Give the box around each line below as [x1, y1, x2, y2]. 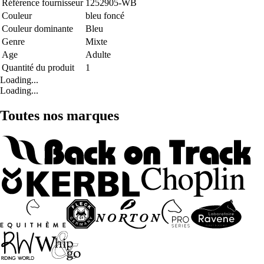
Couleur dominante [2, 24, 73, 34]
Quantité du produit [2, 62, 74, 73]
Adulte [85, 49, 111, 60]
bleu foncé [85, 11, 124, 21]
